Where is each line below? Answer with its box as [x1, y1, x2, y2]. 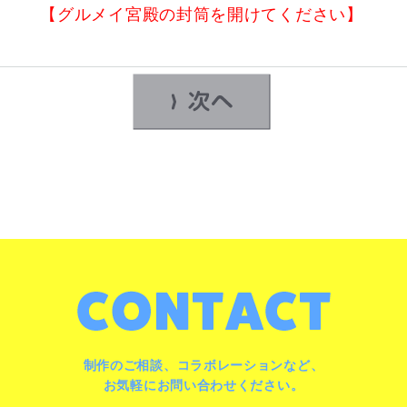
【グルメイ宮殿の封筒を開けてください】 [40, 5, 363, 24]
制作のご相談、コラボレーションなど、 [83, 357, 324, 372]
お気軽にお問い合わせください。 [103, 377, 304, 392]
